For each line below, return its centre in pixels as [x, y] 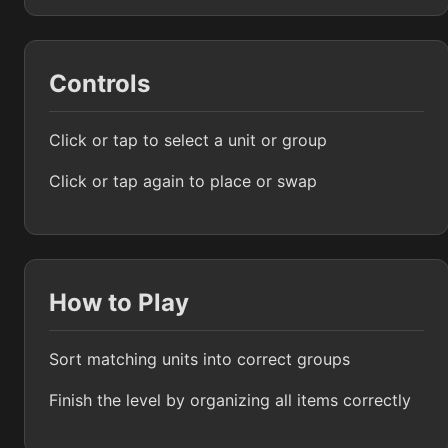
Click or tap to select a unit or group [188, 140]
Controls [99, 84]
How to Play [119, 303]
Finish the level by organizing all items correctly [230, 400]
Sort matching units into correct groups [199, 359]
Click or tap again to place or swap [183, 181]
